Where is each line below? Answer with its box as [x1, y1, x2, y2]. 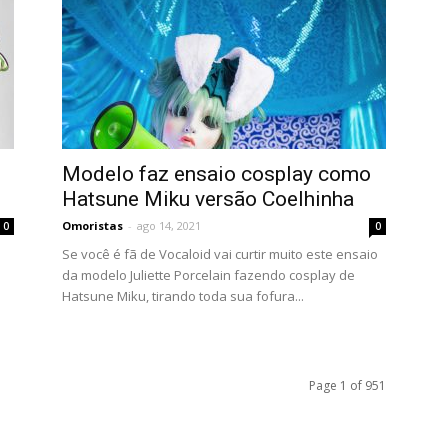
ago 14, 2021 [137, 218, 201, 233]
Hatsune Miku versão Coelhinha [62, 187, 354, 211]
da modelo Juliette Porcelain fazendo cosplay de [62, 266, 355, 284]
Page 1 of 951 [309, 377, 386, 394]
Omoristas [62, 218, 123, 233]
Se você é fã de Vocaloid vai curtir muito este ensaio [62, 245, 378, 263]
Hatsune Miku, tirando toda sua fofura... [62, 287, 304, 305]
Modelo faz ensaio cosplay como [62, 162, 371, 186]
